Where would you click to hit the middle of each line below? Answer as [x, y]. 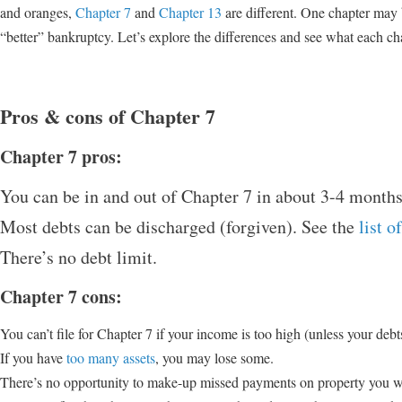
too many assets [111, 358]
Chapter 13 [190, 13]
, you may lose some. [214, 358]
